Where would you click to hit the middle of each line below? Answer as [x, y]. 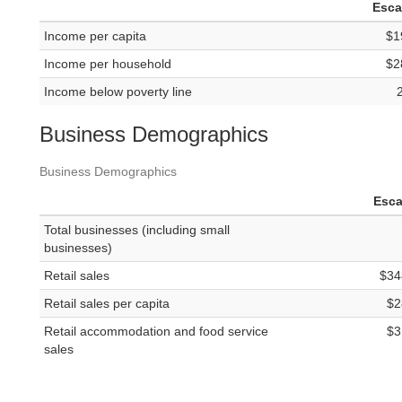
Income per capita [95, 36]
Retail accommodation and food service [156, 332]
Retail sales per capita [107, 304]
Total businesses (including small [137, 230]
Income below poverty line [118, 92]
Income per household [108, 64]
